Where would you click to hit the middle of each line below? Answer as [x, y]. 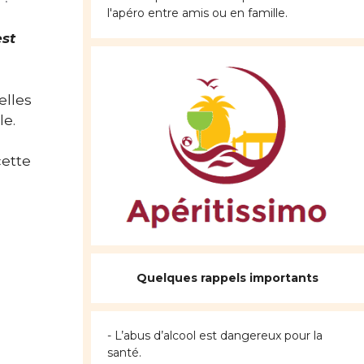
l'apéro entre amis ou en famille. [197, 13]
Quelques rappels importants [227, 278]
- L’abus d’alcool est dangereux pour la [215, 336]
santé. [124, 353]
